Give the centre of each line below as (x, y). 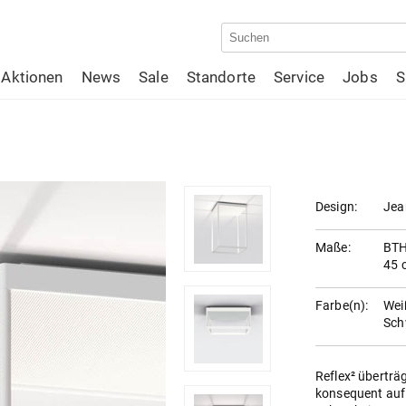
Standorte (221, 77)
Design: (337, 207)
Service (300, 77)
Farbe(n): (342, 305)
